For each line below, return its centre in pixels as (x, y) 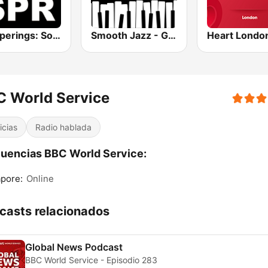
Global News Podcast (74, 247)
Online (40, 179)
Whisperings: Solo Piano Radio (57, 36)
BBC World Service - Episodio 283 (91, 260)
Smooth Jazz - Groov (172, 36)
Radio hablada (63, 127)
